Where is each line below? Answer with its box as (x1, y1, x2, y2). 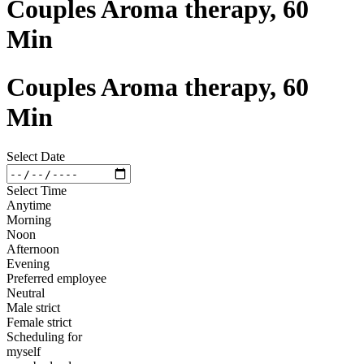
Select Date (6, 149, 65, 164)
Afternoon (6, 242, 59, 257)
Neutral (6, 286, 45, 301)
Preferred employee (6, 271, 106, 286)
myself (6, 344, 41, 359)
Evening (6, 257, 50, 271)
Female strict (6, 315, 71, 330)
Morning (6, 213, 51, 227)
